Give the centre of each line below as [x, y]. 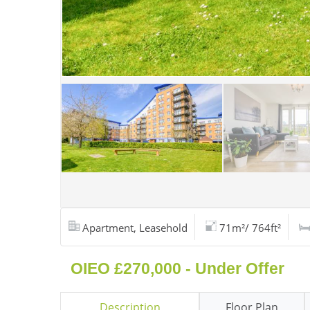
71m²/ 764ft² [250, 228]
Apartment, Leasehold [135, 228]
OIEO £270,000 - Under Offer [177, 268]
